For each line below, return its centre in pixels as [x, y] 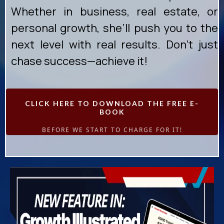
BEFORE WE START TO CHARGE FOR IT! [112, 130]
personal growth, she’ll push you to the [114, 28]
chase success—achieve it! [79, 61]
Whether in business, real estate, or [114, 12]
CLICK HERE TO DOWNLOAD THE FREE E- [112, 104]
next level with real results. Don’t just [114, 45]
